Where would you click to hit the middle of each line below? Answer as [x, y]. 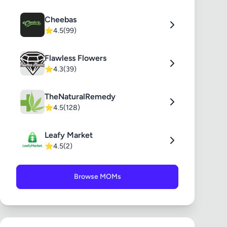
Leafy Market [69, 135]
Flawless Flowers [75, 58]
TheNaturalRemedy [80, 97]
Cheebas [61, 20]
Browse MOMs [97, 177]
